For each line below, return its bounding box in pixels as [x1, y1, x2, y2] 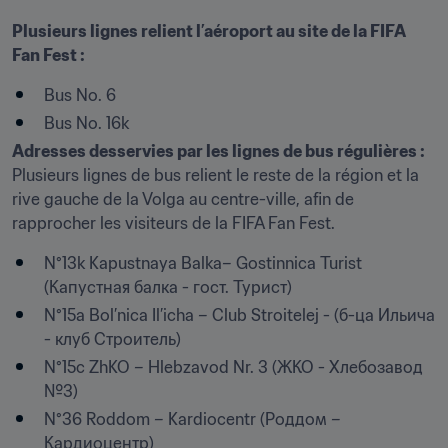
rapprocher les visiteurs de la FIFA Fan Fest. [12, 212, 335, 233]
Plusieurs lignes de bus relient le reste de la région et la [12, 164, 419, 185]
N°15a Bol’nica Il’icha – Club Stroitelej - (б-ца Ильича [44, 304, 435, 325]
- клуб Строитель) [44, 328, 181, 349]
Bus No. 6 [44, 84, 116, 105]
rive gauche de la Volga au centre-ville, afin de [12, 188, 354, 209]
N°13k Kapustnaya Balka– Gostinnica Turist [44, 252, 362, 273]
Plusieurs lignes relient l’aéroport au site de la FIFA [12, 20, 406, 41]
